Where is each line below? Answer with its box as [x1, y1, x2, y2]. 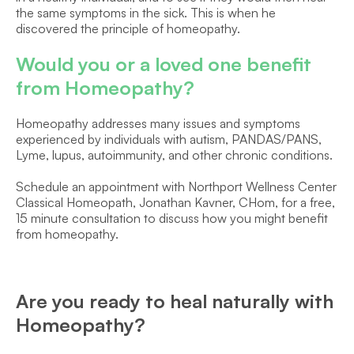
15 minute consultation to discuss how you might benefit [16, 210, 328, 226]
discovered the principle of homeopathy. [16, 21, 240, 36]
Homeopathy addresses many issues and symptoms [16, 115, 300, 131]
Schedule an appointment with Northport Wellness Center [16, 179, 337, 194]
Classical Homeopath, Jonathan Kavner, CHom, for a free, [16, 194, 335, 210]
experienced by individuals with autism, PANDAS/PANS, [16, 131, 322, 147]
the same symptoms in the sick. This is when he [16, 5, 276, 21]
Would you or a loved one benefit [16, 52, 311, 76]
